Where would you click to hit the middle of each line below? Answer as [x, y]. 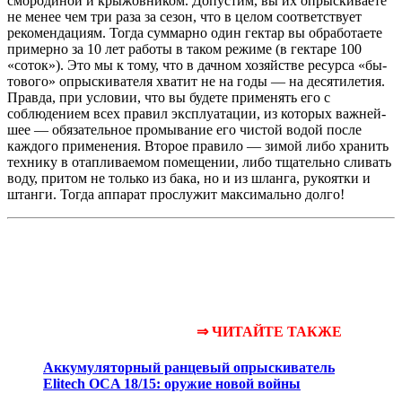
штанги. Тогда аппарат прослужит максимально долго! [176, 195]
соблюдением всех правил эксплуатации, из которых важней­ [197, 114]
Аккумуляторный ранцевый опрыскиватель [189, 367]
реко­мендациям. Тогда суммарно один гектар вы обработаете [195, 33]
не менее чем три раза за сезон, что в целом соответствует [184, 17]
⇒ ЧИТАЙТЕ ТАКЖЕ [269, 332]
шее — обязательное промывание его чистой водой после [184, 130]
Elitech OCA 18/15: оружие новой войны [172, 383]
